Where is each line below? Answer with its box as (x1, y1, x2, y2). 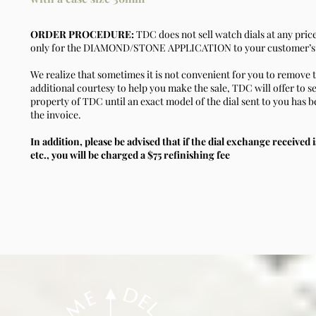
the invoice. (30, 108, 81, 121)
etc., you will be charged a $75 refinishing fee (30, 148, 230, 162)
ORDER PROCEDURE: (30, 28, 136, 41)
